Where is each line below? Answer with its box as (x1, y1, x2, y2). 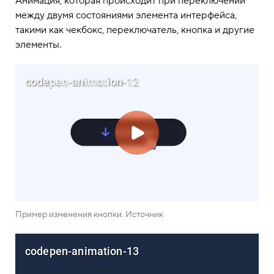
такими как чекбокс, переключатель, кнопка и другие (15, 24, 254, 37)
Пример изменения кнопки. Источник (15, 209, 163, 220)
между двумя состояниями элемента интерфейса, (15, 9, 237, 22)
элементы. (15, 39, 61, 51)
